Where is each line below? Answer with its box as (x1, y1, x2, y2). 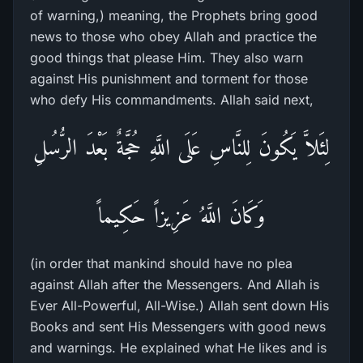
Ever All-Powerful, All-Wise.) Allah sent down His (30, 297, 329, 314)
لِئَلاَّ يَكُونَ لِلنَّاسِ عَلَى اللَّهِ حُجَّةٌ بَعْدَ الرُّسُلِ (33, 135, 330, 160)
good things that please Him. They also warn (30, 49, 303, 66)
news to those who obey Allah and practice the (30, 28, 317, 45)
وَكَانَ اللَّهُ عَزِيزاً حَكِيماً (98, 203, 265, 228)
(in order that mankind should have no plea (30, 255, 293, 271)
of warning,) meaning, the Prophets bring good (30, 7, 318, 23)
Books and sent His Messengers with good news (30, 318, 326, 335)
